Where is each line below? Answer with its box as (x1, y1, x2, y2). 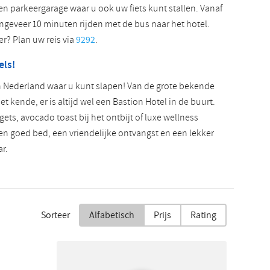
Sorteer (41, 209, 70, 222)
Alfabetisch (89, 209, 134, 222)
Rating (190, 209, 216, 222)
